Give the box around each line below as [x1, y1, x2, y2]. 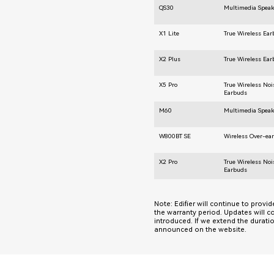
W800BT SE [159, 132, 191, 139]
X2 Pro [159, 158, 178, 165]
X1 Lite [159, 29, 180, 37]
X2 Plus [159, 55, 181, 62]
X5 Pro [159, 81, 178, 88]
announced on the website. [154, 225, 246, 234]
